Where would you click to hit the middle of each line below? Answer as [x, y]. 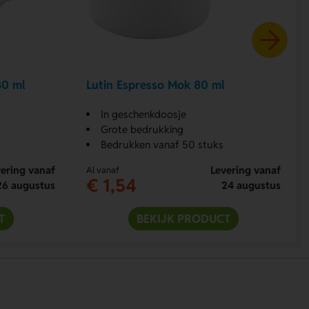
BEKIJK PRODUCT [183, 218]
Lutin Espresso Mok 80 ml [156, 85]
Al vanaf [103, 170]
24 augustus [251, 185]
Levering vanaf [245, 170]
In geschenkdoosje [144, 114]
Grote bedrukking [142, 129]
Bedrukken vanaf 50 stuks [162, 144]
